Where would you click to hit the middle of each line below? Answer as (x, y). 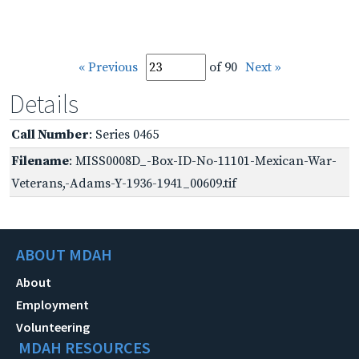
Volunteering (53, 327)
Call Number (50, 134)
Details (44, 104)
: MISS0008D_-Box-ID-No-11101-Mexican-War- (203, 161)
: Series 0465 (124, 134)
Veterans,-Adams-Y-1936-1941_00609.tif (124, 183)
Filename (40, 161)
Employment (52, 304)
